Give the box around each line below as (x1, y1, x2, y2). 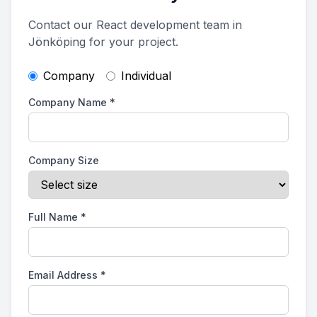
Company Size (28, 154, 99, 166)
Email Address (28, 269, 98, 281)
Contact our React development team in (28, 18, 242, 32)
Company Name (28, 96, 107, 108)
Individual (121, 69, 171, 83)
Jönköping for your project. (28, 35, 178, 49)
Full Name (28, 211, 78, 223)
